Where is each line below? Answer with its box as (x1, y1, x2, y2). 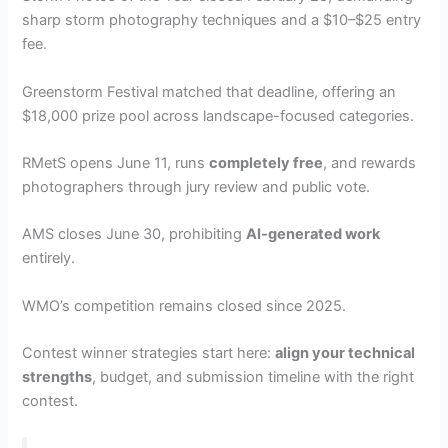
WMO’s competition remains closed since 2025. (22, 296, 347, 315)
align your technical (275, 344, 416, 363)
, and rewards (323, 154, 417, 173)
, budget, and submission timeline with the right (92, 368, 415, 387)
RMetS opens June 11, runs (22, 154, 210, 173)
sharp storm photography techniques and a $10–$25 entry (22, 11, 422, 30)
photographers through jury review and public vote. (22, 178, 371, 197)
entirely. (22, 249, 76, 268)
